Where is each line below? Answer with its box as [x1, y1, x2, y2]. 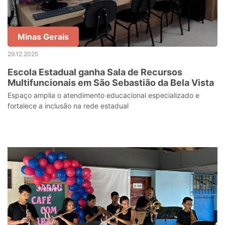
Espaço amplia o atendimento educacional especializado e [8, 91, 199, 99]
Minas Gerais [18, 32, 69, 42]
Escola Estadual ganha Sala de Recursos [8, 67, 182, 77]
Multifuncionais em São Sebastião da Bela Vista [8, 77, 214, 88]
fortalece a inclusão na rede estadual [8, 101, 129, 110]
